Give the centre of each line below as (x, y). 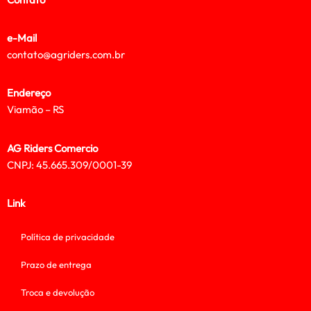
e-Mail (22, 37)
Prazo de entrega (56, 265)
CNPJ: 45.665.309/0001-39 (69, 165)
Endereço (29, 93)
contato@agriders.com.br (66, 54)
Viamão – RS (35, 110)
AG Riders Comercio (52, 148)
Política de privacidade (68, 237)
